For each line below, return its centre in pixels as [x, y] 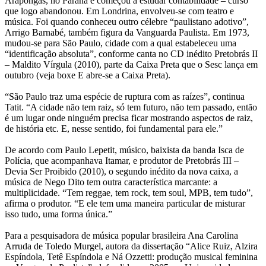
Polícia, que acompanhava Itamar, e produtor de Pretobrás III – [122, 161]
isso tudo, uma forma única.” [58, 214]
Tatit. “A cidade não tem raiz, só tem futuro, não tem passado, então [131, 107]
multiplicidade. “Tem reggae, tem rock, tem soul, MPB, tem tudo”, [129, 193]
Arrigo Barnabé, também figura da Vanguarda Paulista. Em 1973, [127, 33]
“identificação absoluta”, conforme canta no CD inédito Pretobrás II [131, 54]
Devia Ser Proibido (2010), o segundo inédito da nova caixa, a [121, 172]
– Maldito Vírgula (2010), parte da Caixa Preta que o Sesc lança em [131, 65]
